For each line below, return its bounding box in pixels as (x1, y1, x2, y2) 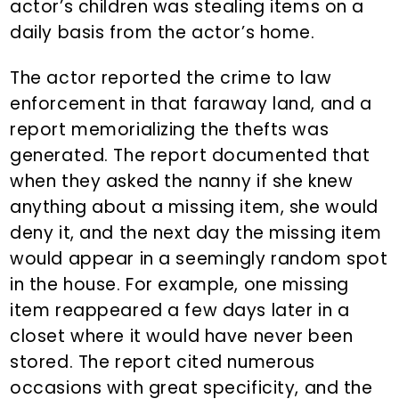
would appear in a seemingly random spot (10, 247, 388, 272)
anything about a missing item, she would (10, 195, 379, 220)
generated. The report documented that (10, 143, 370, 168)
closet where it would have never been (10, 324, 354, 349)
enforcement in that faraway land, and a (10, 92, 372, 117)
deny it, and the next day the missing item (10, 221, 382, 246)
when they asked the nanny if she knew (10, 169, 354, 194)
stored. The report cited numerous (10, 350, 316, 375)
